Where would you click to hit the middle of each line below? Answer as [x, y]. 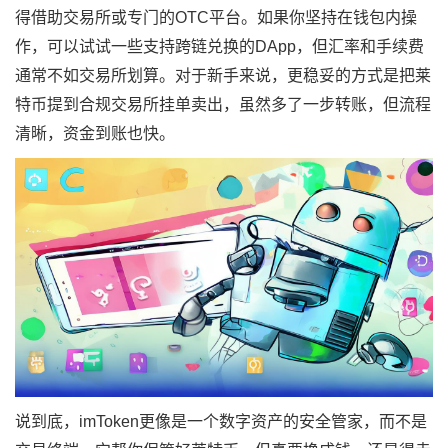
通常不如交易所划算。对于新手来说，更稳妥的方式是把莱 [223, 75]
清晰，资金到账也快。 [95, 133]
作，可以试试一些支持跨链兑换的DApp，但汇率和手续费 [219, 46]
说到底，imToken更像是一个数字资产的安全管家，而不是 [221, 421]
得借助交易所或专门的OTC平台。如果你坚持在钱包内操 [216, 17]
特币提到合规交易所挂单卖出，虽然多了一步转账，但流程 [223, 104]
